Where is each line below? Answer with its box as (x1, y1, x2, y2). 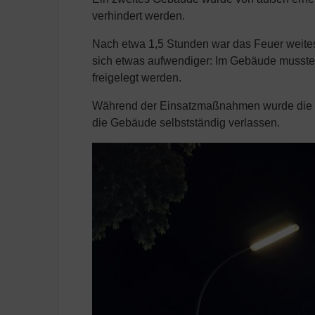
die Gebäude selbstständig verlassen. (92, 117, 281, 129)
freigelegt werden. (92, 72, 182, 84)
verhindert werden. (92, 10, 186, 22)
